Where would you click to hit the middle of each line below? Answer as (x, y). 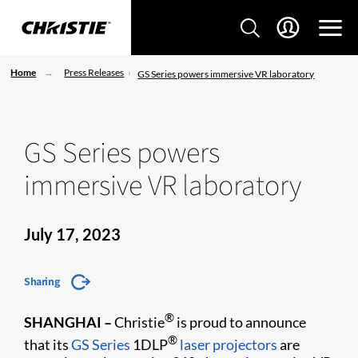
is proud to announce (240, 322)
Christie (138, 322)
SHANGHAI (63, 322)
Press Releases (94, 72)
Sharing (42, 281)
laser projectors (229, 344)
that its (48, 344)
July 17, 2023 (72, 234)
